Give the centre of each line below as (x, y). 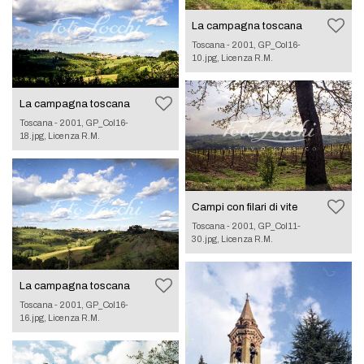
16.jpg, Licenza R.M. (59, 317)
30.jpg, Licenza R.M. (233, 238)
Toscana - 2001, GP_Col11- (247, 225)
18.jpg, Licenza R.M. (59, 136)
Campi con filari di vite (245, 207)
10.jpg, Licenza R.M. (233, 57)
